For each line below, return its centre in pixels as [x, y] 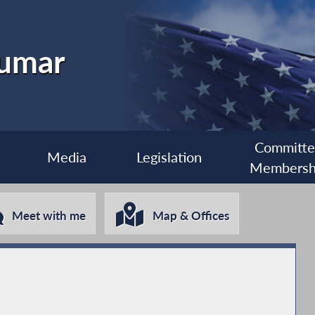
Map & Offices [191, 216]
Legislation [169, 157]
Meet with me [49, 216]
